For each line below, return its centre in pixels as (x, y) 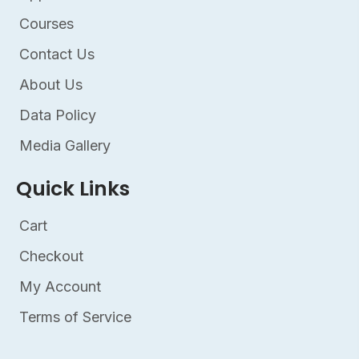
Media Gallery (65, 145)
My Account (60, 286)
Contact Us (57, 54)
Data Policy (58, 115)
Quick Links (73, 188)
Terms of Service (75, 317)
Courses (46, 23)
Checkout (51, 256)
